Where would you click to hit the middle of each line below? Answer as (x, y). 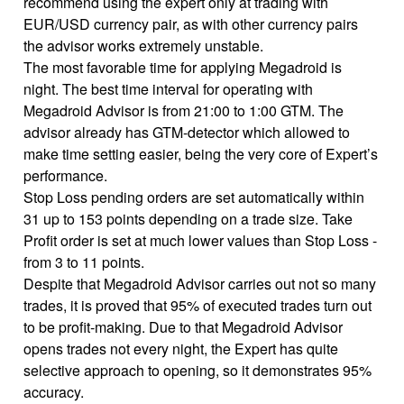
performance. (66, 176)
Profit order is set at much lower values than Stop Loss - (201, 241)
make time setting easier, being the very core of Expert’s (201, 154)
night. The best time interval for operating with (169, 89)
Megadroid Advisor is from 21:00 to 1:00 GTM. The (184, 111)
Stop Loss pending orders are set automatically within (194, 197)
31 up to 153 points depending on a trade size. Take (188, 219)
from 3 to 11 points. (84, 262)
